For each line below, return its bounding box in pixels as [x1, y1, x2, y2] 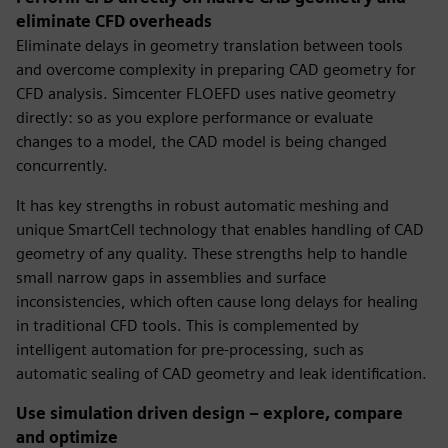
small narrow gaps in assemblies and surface [16, 268, 326, 287]
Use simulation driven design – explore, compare [16, 404, 403, 423]
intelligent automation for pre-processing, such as [16, 340, 364, 359]
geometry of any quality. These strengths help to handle [16, 244, 407, 263]
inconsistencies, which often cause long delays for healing [16, 292, 418, 311]
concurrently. [16, 156, 108, 175]
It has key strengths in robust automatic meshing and [16, 196, 389, 215]
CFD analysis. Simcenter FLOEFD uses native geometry [16, 84, 396, 103]
